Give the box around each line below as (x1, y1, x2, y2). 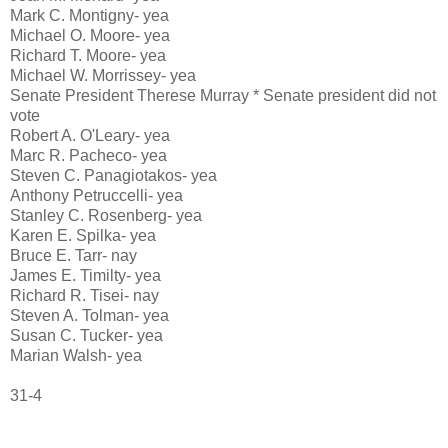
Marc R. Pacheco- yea (10, 147, 167, 165)
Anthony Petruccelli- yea (10, 187, 183, 205)
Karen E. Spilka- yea (10, 227, 156, 245)
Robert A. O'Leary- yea (10, 127, 170, 145)
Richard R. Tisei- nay (10, 287, 159, 305)
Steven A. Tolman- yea (10, 307, 169, 325)
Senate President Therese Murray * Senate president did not (10, 87, 436, 105)
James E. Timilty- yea (10, 267, 161, 285)
